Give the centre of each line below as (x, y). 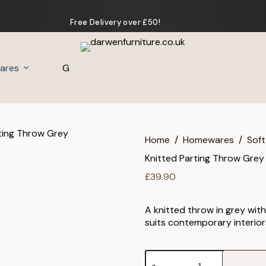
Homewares (208, 140)
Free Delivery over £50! (115, 22)
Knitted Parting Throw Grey (205, 159)
